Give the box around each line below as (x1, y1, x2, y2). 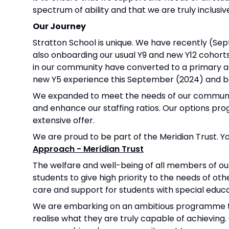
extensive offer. (33, 114, 95, 126)
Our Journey (33, 20, 86, 32)
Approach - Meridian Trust (33, 143, 144, 155)
